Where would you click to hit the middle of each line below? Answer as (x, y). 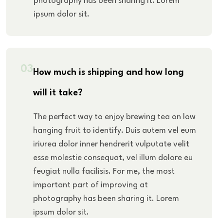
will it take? (58, 93)
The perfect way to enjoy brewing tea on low (114, 117)
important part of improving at (91, 185)
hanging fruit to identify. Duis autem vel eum (115, 130)
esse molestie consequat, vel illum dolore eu (113, 158)
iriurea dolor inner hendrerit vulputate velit (111, 144)
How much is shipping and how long (109, 72)
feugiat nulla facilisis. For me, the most (104, 171)
